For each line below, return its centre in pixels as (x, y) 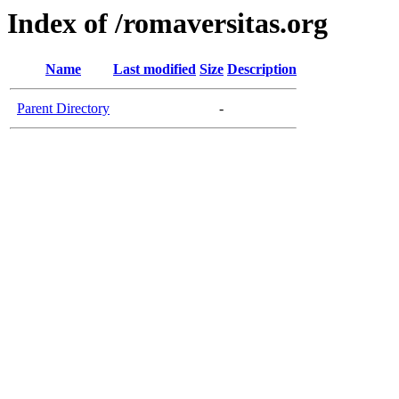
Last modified (155, 69)
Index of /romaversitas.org (167, 23)
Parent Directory (63, 109)
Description (262, 69)
